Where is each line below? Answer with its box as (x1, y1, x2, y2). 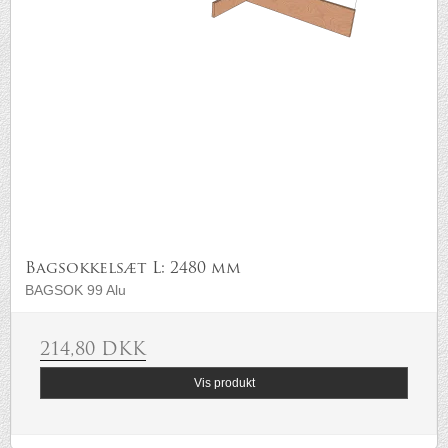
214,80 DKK (40, 341, 146, 361)
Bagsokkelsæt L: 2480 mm (25, 261, 241, 278)
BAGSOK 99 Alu (25, 282, 126, 299)
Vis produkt (193, 376, 255, 391)
